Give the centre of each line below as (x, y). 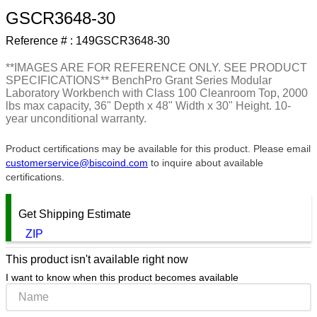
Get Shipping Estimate (75, 214)
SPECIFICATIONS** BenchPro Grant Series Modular (139, 80)
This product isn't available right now (97, 260)
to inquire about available (206, 163)
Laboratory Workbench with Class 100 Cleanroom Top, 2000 (157, 93)
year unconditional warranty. (76, 119)
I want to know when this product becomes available (122, 278)
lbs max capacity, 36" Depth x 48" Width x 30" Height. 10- (148, 106)
